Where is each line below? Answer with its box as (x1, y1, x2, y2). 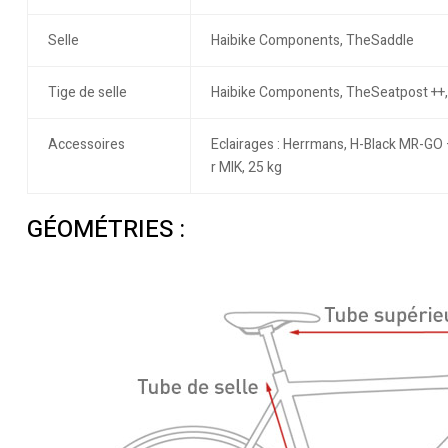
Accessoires (47, 134, 125, 156)
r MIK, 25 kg (210, 157, 282, 179)
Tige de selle (47, 82, 127, 104)
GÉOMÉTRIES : (27, 212, 185, 248)
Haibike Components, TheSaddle (210, 30, 414, 52)
